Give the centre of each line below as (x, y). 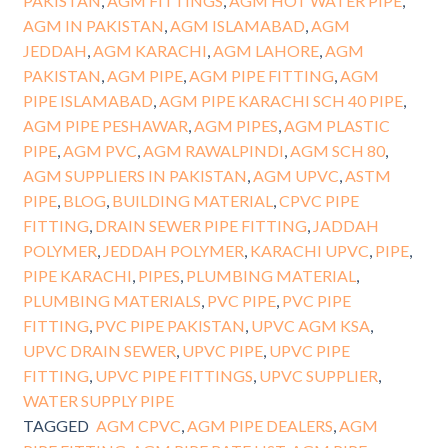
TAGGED (55, 425)
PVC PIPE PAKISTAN (169, 325)
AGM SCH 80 (337, 150)
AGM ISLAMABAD (237, 25)
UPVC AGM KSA (310, 325)
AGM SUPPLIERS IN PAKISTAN (134, 175)
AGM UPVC (295, 175)
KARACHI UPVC (309, 250)
